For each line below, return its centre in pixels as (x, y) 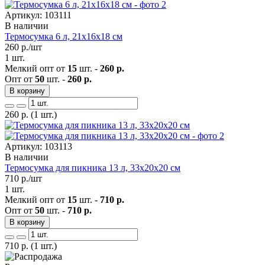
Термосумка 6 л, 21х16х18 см (64, 36)
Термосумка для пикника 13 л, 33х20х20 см (93, 167)
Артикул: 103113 (38, 146)
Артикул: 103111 (38, 15)
